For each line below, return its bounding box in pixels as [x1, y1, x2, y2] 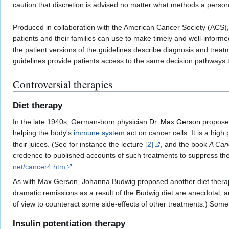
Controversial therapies [13, 77, 112, 92]
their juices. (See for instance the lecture [13, 140, 145, 149]
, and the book [161, 140, 209, 149]
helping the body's [13, 129, 74, 138]
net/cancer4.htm [13, 163, 65, 171]
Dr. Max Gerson [149, 118, 200, 126]
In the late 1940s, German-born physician [13, 118, 149, 126]
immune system [74, 129, 125, 138]
